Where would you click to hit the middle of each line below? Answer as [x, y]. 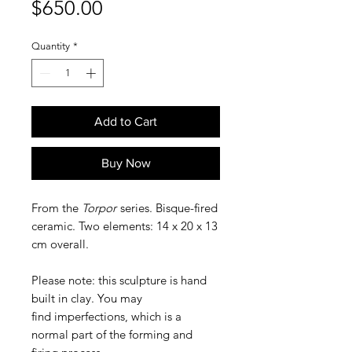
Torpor [101, 207]
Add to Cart [126, 121]
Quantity [51, 46]
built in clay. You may [87, 298]
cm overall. [62, 244]
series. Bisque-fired [169, 207]
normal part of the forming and [112, 334]
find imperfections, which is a [106, 316]
